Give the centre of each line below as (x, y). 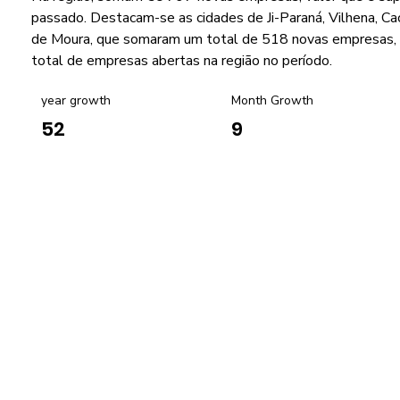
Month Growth (272, 100)
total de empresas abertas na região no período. (181, 61)
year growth (75, 100)
